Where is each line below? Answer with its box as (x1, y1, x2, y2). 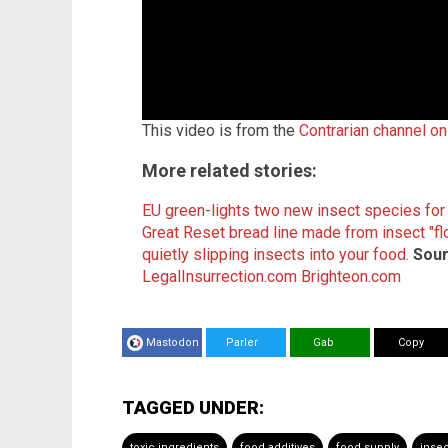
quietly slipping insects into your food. (142, 245, 409, 265)
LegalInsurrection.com (142, 267, 297, 287)
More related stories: (142, 160, 317, 182)
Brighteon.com (301, 267, 401, 287)
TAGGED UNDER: (122, 397, 264, 419)
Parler (214, 336, 258, 350)
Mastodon (146, 336, 199, 350)
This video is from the (142, 121, 299, 141)
